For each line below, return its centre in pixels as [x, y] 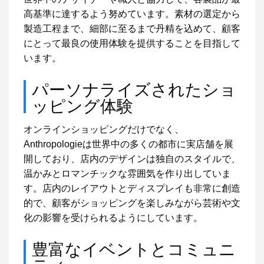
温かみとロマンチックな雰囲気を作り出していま [127, 174]
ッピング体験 [82, 105]
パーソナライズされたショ [134, 88]
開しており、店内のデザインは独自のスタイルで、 [132, 159]
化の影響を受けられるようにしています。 [113, 218]
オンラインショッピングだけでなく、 [104, 129]
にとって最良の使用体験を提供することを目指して [132, 43]
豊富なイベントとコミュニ [134, 248]
